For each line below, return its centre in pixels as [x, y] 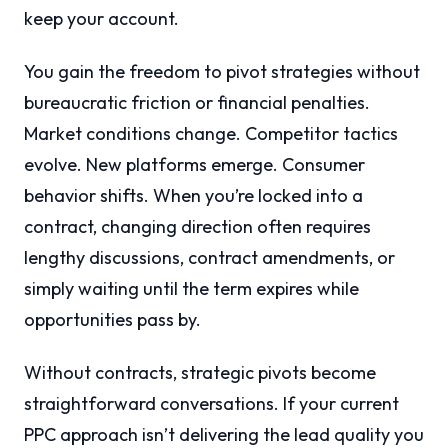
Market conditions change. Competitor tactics [211, 134]
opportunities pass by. [112, 320]
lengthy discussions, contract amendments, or [209, 258]
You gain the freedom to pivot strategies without [222, 72]
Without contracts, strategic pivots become [200, 373]
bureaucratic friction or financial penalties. [197, 103]
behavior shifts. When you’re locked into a [193, 196]
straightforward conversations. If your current [211, 404]
